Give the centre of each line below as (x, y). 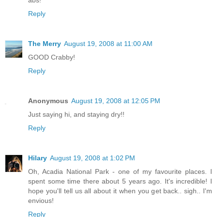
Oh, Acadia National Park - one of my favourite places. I (120, 172)
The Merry (45, 44)
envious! (41, 201)
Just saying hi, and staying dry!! (76, 115)
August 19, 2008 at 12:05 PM (116, 101)
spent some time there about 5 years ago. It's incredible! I (120, 181)
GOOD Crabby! (52, 57)
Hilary (38, 158)
